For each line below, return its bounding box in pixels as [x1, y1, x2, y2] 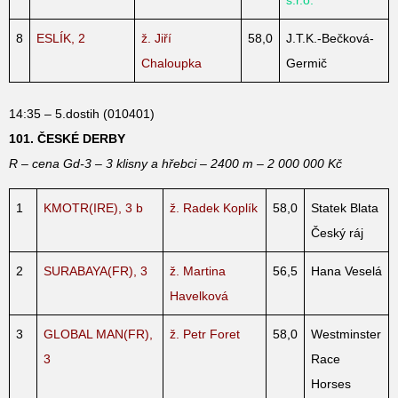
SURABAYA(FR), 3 [44, 263, 147, 278]
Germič [286, 55, 327, 70]
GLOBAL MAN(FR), [44, 326, 153, 341]
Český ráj [311, 225, 363, 240]
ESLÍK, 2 [36, 30, 85, 45]
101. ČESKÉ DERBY [9, 131, 125, 146]
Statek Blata [311, 200, 378, 215]
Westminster [311, 326, 381, 341]
